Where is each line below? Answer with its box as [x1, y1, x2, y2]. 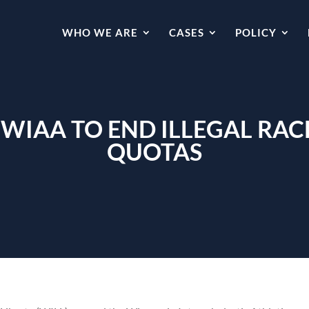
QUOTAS [107, 137, 202, 166]
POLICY [235, 26, 277, 39]
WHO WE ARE [62, 26, 138, 39]
